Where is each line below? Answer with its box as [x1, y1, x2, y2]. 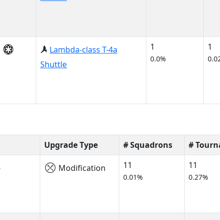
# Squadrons [123, 139, 172, 150]
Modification [56, 163, 106, 173]
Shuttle [40, 59, 67, 70]
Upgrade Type [44, 139, 98, 150]
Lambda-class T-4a [50, 44, 117, 55]
